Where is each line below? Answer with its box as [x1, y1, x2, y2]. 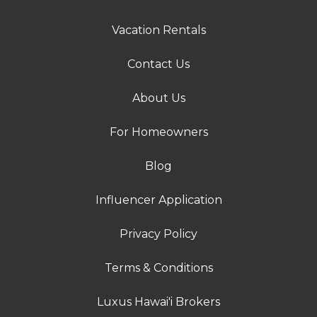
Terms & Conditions [104, 261, 213, 275]
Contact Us [127, 57, 190, 71]
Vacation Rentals [111, 23, 206, 38]
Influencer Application [95, 193, 222, 207]
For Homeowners [109, 125, 208, 139]
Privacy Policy [120, 227, 197, 241]
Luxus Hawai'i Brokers [97, 295, 220, 309]
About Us [132, 91, 185, 105]
